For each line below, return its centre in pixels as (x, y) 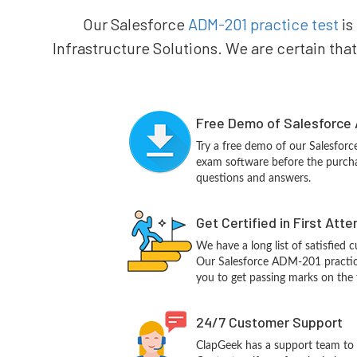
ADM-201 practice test (263, 24)
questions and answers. (254, 178)
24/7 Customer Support (270, 322)
